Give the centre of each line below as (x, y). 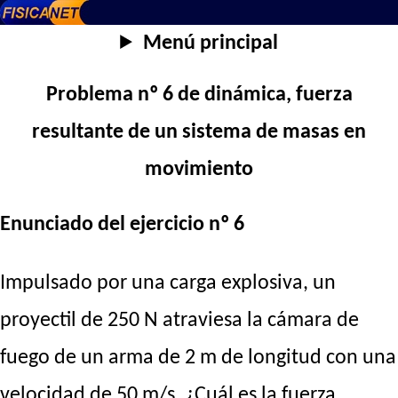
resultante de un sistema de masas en (199, 133)
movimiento (199, 170)
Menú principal (210, 44)
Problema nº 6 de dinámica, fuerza (199, 96)
